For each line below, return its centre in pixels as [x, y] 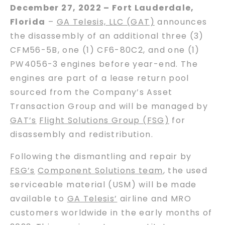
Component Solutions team [100, 170]
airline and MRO [154, 198]
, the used [185, 170]
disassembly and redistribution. [82, 134]
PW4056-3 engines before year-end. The [104, 64]
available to [39, 198]
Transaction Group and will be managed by [109, 106]
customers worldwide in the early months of [111, 212]
